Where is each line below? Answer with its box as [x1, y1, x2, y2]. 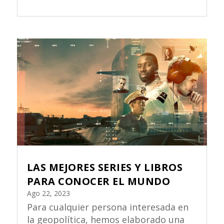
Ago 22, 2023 [26, 188, 70, 198]
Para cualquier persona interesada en [26, 201, 188, 213]
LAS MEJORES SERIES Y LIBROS [26, 160, 183, 174]
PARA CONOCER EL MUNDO [26, 174, 170, 188]
